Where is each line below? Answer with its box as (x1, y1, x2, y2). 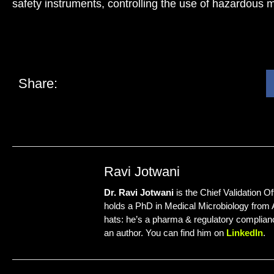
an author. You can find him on (104, 228, 226, 239)
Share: (18, 75, 57, 91)
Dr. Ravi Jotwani (104, 187, 174, 198)
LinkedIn (226, 228, 263, 239)
